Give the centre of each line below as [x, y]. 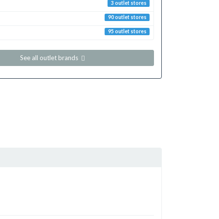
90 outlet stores [127, 17]
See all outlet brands [50, 57]
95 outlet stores [127, 31]
